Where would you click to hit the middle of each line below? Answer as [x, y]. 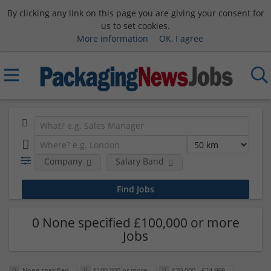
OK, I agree [181, 38]
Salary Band [139, 161]
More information [112, 38]
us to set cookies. [135, 25]
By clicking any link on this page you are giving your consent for [135, 13]
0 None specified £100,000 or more [135, 222]
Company [63, 161]
